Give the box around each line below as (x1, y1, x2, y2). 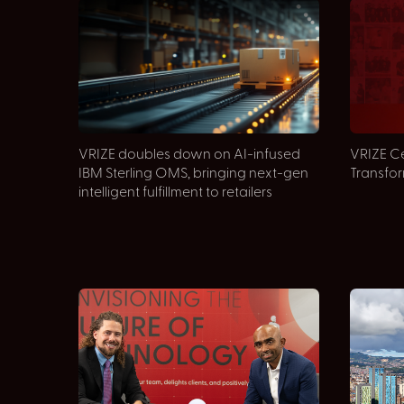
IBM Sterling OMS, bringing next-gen (78, 167, 308, 181)
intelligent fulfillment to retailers (78, 186, 272, 200)
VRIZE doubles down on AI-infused (78, 148, 300, 162)
